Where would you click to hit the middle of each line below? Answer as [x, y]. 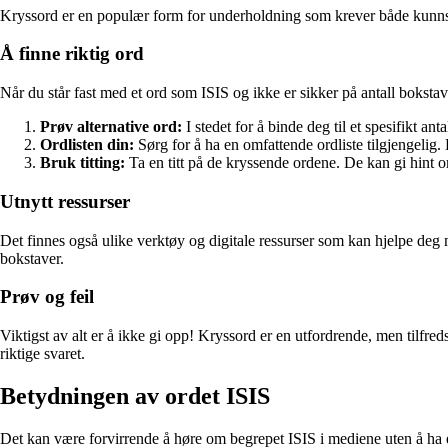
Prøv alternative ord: [111, 127]
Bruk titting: [82, 163]
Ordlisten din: [87, 145]
